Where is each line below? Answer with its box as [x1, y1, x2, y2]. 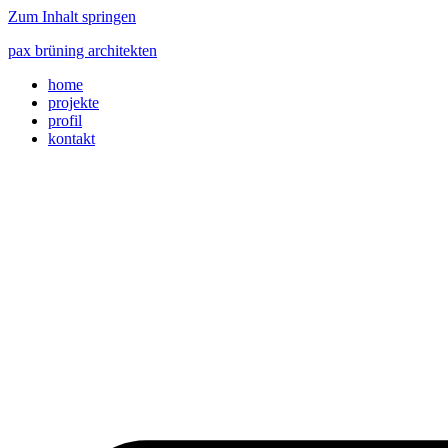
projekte [48, 94, 99, 111]
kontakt [48, 130, 95, 147]
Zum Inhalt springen [8, 8, 136, 25]
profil [48, 112, 82, 129]
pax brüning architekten [8, 42, 157, 59]
